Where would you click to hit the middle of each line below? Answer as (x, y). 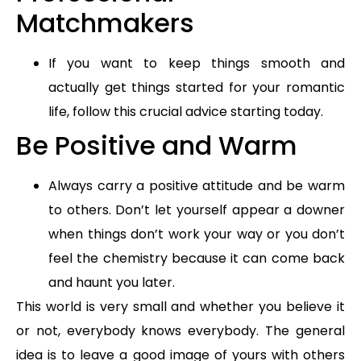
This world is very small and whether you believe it (180, 306)
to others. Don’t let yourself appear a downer (197, 210)
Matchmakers (105, 23)
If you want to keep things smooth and (197, 63)
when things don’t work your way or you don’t (197, 234)
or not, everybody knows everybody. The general (180, 330)
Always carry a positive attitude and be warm (197, 185)
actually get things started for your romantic (197, 87)
